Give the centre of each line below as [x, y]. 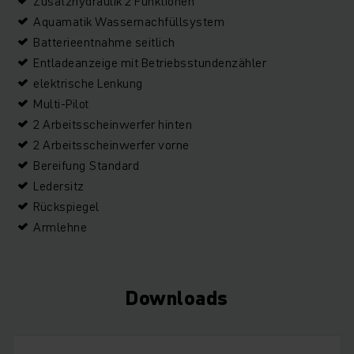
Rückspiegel [66, 206]
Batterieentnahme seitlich [104, 42]
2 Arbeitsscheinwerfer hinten [113, 124]
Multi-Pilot [61, 104]
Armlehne [60, 227]
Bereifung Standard [86, 165]
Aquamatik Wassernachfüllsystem [129, 21]
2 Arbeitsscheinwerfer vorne [111, 145]
